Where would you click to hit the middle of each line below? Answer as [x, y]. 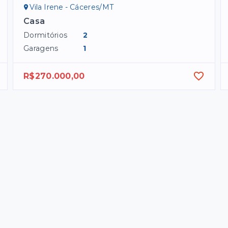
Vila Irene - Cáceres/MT [72, 7]
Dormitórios [46, 35]
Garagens [41, 48]
